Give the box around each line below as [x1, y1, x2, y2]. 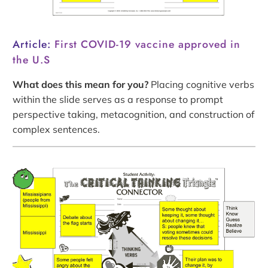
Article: [13, 36, 55, 53]
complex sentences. [13, 123, 100, 136]
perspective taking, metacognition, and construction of [13, 108, 255, 121]
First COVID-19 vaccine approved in [54, 36, 241, 53]
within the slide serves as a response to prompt [13, 93, 224, 106]
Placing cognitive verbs [148, 78, 255, 91]
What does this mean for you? [13, 78, 149, 91]
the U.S [13, 52, 51, 68]
